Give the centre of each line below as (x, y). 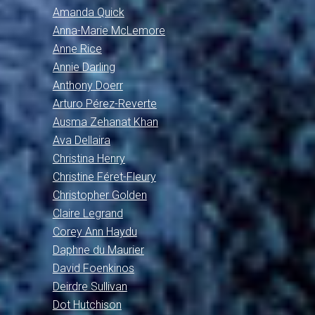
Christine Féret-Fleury (104, 177)
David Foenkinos (93, 268)
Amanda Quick (88, 12)
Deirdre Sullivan (90, 287)
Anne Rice (77, 49)
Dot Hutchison (87, 305)
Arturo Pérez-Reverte (104, 104)
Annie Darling (84, 67)
